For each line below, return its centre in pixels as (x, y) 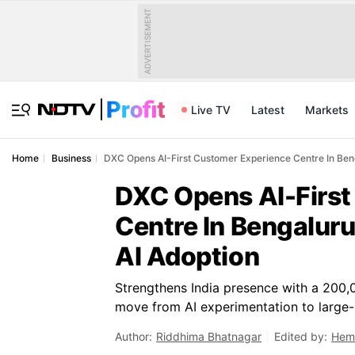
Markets (327, 110)
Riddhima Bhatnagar (209, 336)
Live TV (211, 110)
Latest (268, 110)
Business (71, 158)
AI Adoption (187, 256)
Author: (134, 336)
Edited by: (301, 336)
